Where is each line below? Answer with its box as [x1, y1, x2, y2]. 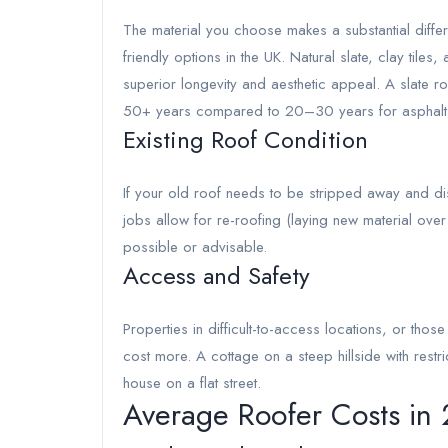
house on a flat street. [123, 372, 261, 394]
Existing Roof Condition [123, 122, 368, 157]
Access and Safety [123, 258, 310, 293]
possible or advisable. [123, 236, 267, 258]
